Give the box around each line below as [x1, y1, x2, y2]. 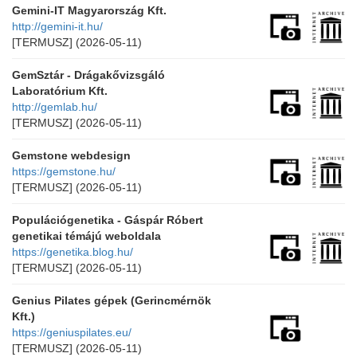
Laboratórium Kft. [12, 84, 108, 97]
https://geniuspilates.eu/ [12, 326, 131, 339]
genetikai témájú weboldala [12, 229, 161, 242]
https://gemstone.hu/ [12, 165, 116, 178]
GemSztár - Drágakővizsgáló [12, 69, 165, 81]
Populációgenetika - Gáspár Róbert [12, 214, 203, 226]
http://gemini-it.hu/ [12, 20, 103, 33]
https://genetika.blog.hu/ [12, 245, 133, 258]
